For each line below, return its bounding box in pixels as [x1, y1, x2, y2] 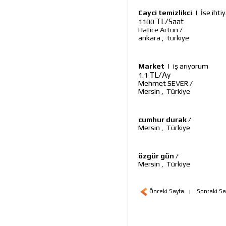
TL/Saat [156, 17, 184, 26]
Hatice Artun [138, 26, 178, 34]
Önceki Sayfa [149, 188, 184, 194]
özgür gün [138, 152, 174, 160]
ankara [138, 34, 160, 42]
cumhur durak [138, 116, 187, 124]
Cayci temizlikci [138, 9, 192, 17]
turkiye [167, 34, 189, 42]
